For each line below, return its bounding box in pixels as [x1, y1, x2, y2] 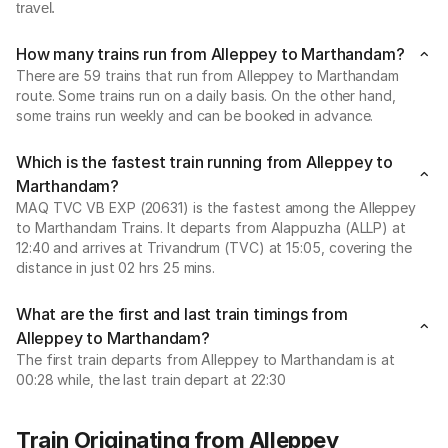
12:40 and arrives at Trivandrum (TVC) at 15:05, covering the [16, 239, 412, 256]
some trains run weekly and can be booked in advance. [16, 107, 374, 124]
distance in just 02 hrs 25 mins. [16, 259, 216, 276]
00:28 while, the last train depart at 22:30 [16, 371, 287, 388]
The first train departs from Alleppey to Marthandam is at [16, 351, 395, 368]
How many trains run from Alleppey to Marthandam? [16, 44, 405, 64]
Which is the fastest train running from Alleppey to [16, 152, 393, 172]
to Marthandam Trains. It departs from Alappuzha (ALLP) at [16, 219, 406, 236]
